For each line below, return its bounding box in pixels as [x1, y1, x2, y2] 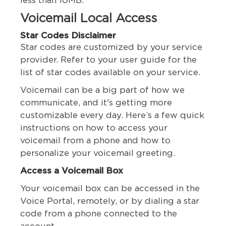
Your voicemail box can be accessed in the [20, 184, 200, 193]
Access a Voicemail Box [20, 166, 123, 176]
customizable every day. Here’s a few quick [20, 111, 204, 120]
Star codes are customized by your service [20, 43, 202, 52]
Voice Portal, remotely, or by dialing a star [20, 197, 199, 206]
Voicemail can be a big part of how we [20, 86, 185, 95]
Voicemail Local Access [20, 13, 157, 25]
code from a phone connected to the [20, 209, 177, 218]
